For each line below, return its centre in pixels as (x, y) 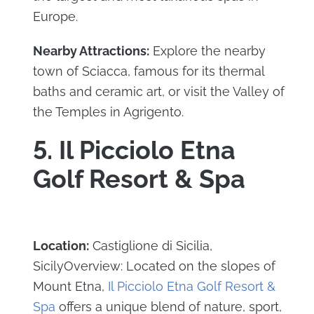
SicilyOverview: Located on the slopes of (154, 266)
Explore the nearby (207, 50)
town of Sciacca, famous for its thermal (148, 71)
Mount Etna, (70, 286)
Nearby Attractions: (91, 50)
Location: (61, 245)
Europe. (55, 16)
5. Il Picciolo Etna (134, 150)
